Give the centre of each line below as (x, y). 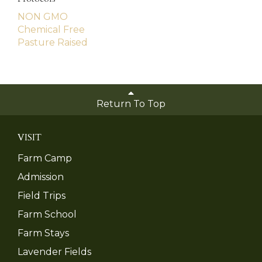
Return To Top (131, 104)
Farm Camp (45, 158)
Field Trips (42, 195)
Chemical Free (51, 29)
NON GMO (43, 16)
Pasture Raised (53, 42)
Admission (41, 177)
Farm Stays (43, 233)
